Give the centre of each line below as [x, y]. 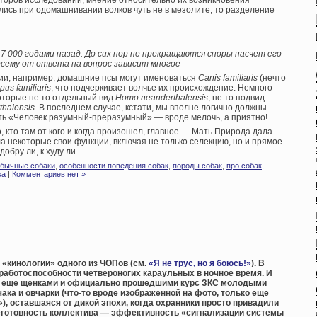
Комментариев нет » [49, 174]
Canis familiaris [228, 78]
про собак [244, 166]
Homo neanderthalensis [162, 98]
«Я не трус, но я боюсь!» [200, 264]
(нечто [272, 78]
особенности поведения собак [114, 166]
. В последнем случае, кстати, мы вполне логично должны [151, 108]
